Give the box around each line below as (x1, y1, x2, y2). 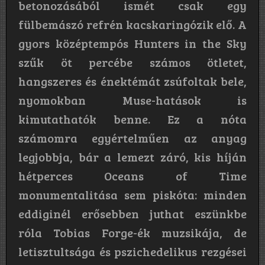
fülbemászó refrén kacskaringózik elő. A (18, 15, 247, 33)
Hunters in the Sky (134, 34, 247, 51)
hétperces (18, 167, 105, 184)
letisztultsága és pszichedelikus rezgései (18, 243, 247, 260)
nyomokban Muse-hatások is (18, 91, 247, 108)
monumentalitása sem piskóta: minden (18, 186, 247, 203)
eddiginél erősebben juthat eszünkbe (18, 205, 247, 222)
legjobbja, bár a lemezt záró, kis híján (18, 148, 247, 165)
